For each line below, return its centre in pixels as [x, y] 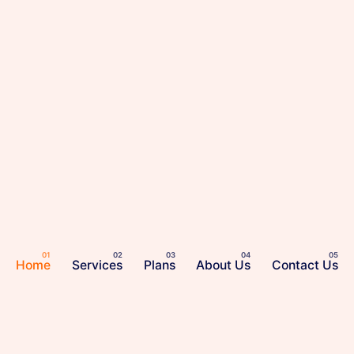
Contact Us [305, 265]
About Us [224, 265]
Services [97, 265]
